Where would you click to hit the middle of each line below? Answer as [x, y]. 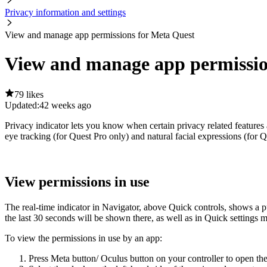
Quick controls [196, 207]
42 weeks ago [65, 105]
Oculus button [127, 258]
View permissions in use [77, 181]
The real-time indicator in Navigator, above [87, 207]
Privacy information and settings [65, 12]
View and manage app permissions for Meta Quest [100, 35]
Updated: [22, 105]
